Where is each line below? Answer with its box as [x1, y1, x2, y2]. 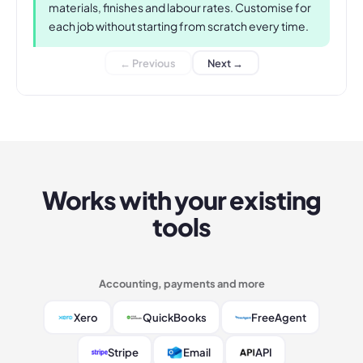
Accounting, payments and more [98, 277, 265, 291]
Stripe [107, 345, 139, 360]
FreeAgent [250, 310, 306, 325]
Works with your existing [41, 184, 322, 216]
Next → [207, 56, 243, 70]
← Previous [120, 56, 176, 70]
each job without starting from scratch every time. [49, 19, 309, 34]
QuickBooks [142, 310, 207, 325]
